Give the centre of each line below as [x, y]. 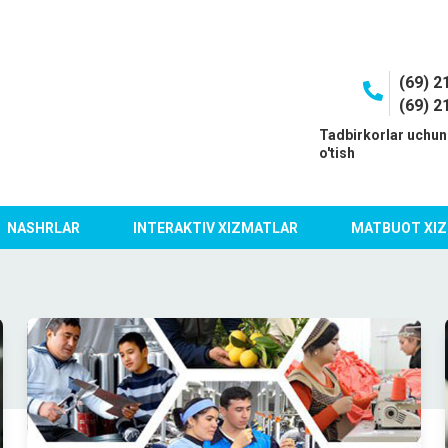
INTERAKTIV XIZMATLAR [216, 227]
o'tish [336, 153]
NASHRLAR [44, 227]
